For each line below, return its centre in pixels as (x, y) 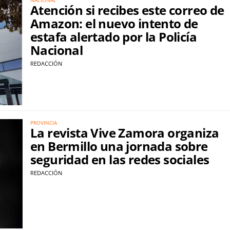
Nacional (57, 50)
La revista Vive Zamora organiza (125, 133)
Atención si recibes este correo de (127, 10)
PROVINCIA (44, 123)
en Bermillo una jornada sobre (119, 146)
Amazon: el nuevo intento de (114, 23)
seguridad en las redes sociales (120, 160)
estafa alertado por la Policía (113, 36)
